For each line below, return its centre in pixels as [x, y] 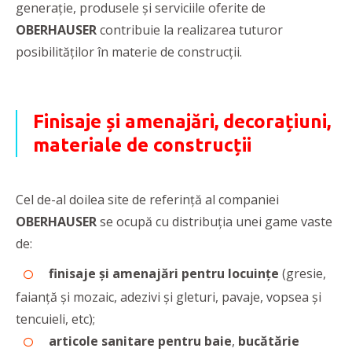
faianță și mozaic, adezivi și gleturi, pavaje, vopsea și [169, 297]
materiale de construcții [142, 145]
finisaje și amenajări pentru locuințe [165, 274]
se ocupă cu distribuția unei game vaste [214, 222]
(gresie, [304, 274]
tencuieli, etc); [55, 319]
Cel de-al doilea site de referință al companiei [147, 200]
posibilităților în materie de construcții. [129, 52]
